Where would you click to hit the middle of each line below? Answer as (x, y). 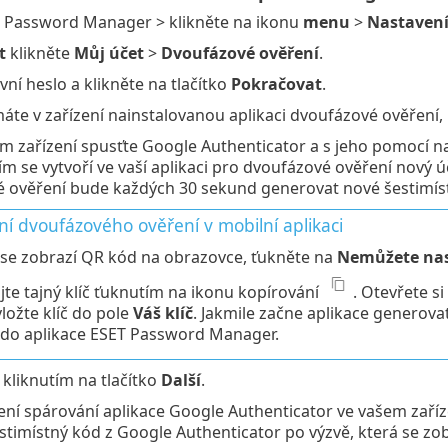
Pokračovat (276, 84)
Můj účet (108, 53)
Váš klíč (162, 313)
